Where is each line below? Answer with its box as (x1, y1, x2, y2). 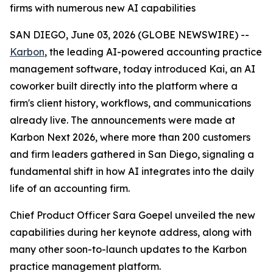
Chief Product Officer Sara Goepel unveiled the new (10, 209, 255, 221)
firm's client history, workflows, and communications (10, 97, 251, 109)
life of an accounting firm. (10, 182, 130, 194)
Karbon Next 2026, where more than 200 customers (10, 131, 250, 143)
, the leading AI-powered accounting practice (44, 46, 262, 58)
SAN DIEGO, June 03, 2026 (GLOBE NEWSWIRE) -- (10, 29, 249, 41)
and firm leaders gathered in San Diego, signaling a (10, 148, 254, 160)
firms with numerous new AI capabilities (10, 2, 196, 14)
